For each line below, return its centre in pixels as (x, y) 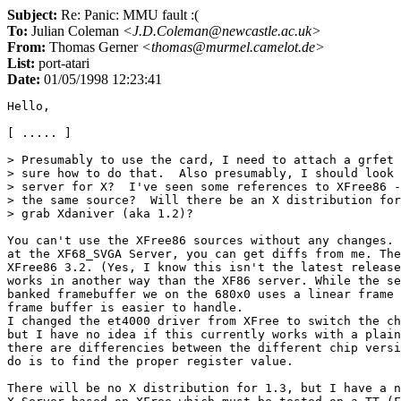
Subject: (32, 15)
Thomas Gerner (94, 47)
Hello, (29, 106)
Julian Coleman (75, 31)
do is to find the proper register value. (150, 361)
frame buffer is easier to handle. (125, 307)
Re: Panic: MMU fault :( (128, 15)
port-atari (62, 63)
